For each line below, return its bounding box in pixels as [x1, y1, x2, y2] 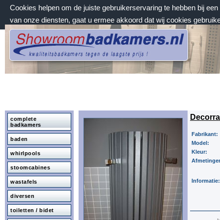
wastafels [10, 179, 37, 185]
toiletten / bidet [10, 207, 54, 213]
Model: [192, 140, 211, 146]
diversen [10, 193, 34, 199]
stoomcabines [10, 165, 50, 170]
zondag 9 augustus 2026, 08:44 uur [5, 35, 118, 42]
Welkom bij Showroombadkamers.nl [5, 42, 132, 49]
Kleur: [192, 149, 209, 155]
